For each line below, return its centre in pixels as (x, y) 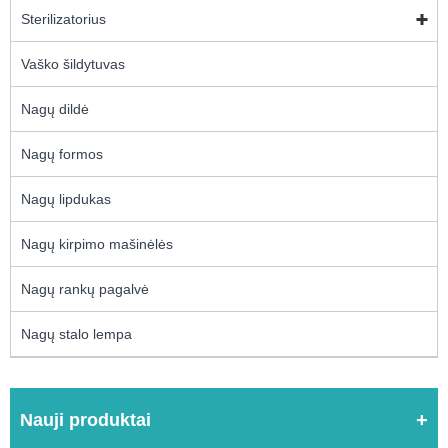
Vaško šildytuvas (73, 63)
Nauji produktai (85, 419)
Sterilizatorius (63, 18)
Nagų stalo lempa (76, 333)
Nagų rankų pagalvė (85, 288)
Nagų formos (62, 153)
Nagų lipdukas (66, 198)
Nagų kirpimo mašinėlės (97, 243)
